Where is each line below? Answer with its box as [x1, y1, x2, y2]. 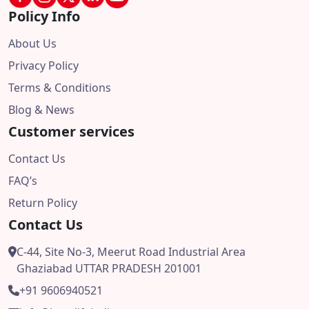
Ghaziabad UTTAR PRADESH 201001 [17, 261, 201, 277]
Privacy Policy [8, 58, 79, 74]
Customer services [8, 122, 134, 141]
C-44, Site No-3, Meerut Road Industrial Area [17, 244, 246, 260]
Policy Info [8, 7, 80, 26]
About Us [8, 36, 57, 52]
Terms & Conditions [8, 80, 111, 96]
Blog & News [8, 102, 74, 118]
